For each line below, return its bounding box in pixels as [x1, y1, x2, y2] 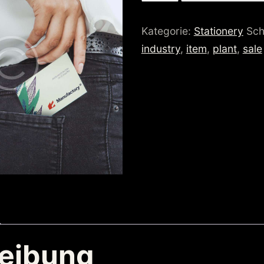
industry [141, 42, 180, 55]
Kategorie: [141, 24, 194, 37]
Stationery [193, 24, 243, 37]
